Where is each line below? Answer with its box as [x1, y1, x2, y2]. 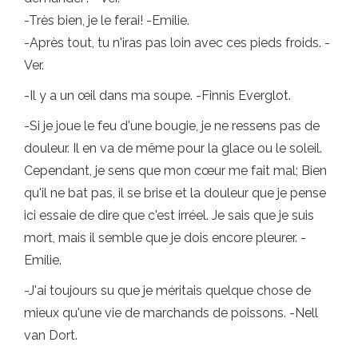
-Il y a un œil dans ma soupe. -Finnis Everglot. [24, 88, 291, 104]
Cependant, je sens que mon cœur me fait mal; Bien [24, 163, 327, 179]
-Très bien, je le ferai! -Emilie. [24, 13, 189, 29]
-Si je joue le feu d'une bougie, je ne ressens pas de [24, 118, 320, 134]
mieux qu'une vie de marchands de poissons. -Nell [24, 305, 318, 321]
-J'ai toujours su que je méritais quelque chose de [24, 283, 311, 299]
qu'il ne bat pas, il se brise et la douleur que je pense [24, 185, 326, 201]
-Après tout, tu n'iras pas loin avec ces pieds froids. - [24, 35, 330, 51]
